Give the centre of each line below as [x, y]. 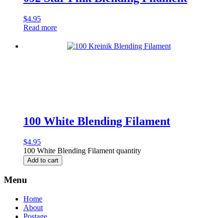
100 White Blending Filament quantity [82, 151]
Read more [40, 28]
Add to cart [43, 161]
